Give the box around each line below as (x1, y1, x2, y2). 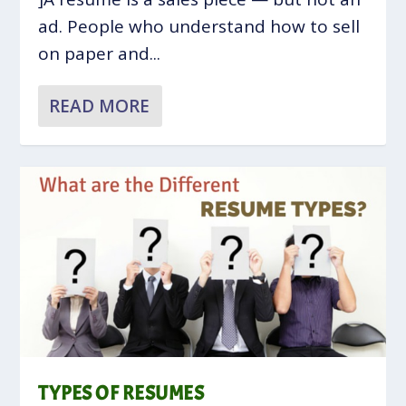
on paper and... (38, 41, 161, 65)
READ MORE (49, 93, 150, 118)
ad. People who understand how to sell (38, 14, 361, 38)
